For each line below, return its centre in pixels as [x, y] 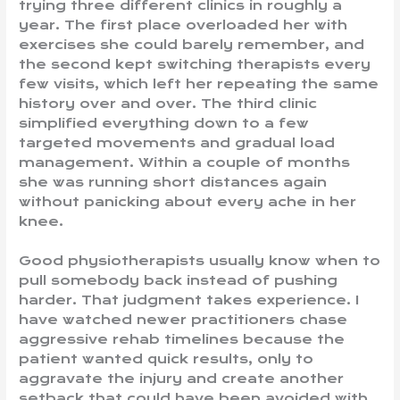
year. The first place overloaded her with [183, 25]
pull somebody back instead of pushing [179, 281]
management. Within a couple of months [185, 163]
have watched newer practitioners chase [183, 320]
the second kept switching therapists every [195, 65]
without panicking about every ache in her [188, 202]
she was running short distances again [173, 183]
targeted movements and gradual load [177, 143]
